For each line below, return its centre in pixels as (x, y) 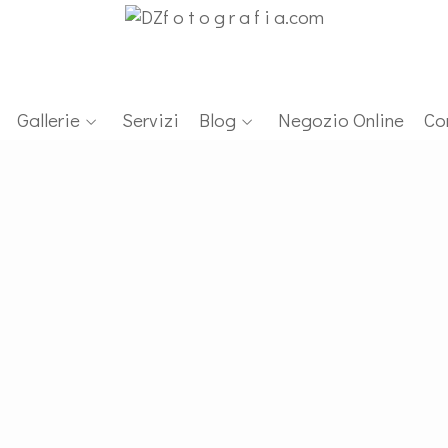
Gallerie (48, 119)
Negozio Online (341, 119)
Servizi (150, 119)
